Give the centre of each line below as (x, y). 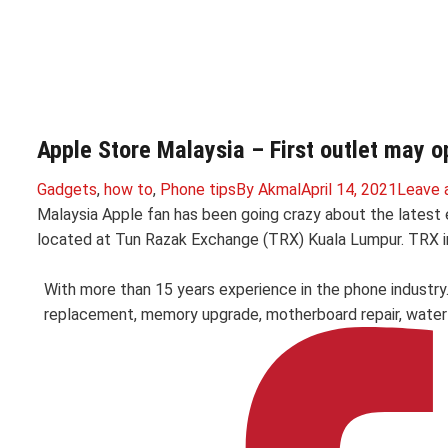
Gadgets (67, 189)
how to (128, 189)
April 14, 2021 (349, 189)
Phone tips (198, 189)
